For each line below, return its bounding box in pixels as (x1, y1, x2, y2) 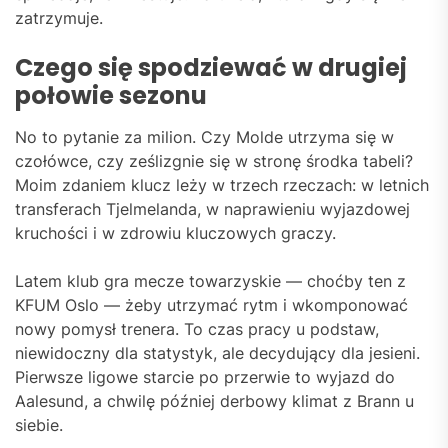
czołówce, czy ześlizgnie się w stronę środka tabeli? (15, 151, 413, 172)
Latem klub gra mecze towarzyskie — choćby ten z (15, 271, 406, 292)
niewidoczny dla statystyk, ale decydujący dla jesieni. (15, 343, 420, 364)
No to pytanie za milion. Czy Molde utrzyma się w (15, 127, 394, 148)
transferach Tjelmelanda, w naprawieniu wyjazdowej (15, 199, 410, 220)
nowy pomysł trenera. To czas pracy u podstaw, (15, 319, 379, 340)
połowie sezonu (15, 79, 207, 113)
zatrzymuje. (15, 8, 103, 29)
